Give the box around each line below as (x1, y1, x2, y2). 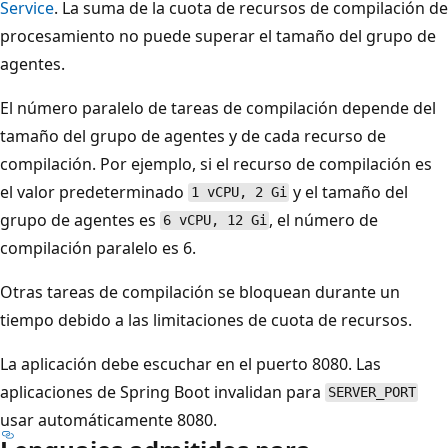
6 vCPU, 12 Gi (162, 212, 267, 229)
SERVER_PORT (327, 384, 416, 401)
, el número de (269, 208, 379, 231)
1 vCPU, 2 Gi (190, 184, 287, 201)
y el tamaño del (289, 180, 409, 203)
